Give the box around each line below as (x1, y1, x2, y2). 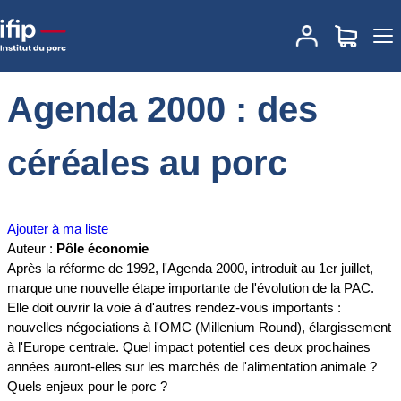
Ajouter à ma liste (7, 221, 108, 237)
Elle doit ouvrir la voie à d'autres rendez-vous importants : (7, 300, 341, 316)
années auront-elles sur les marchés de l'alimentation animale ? (7, 359, 377, 375)
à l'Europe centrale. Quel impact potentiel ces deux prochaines (7, 339, 371, 355)
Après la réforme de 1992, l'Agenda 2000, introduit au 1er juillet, (7, 260, 373, 277)
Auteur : (7, 241, 56, 257)
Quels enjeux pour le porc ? (7, 379, 167, 395)
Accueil (7, 15, 50, 30)
